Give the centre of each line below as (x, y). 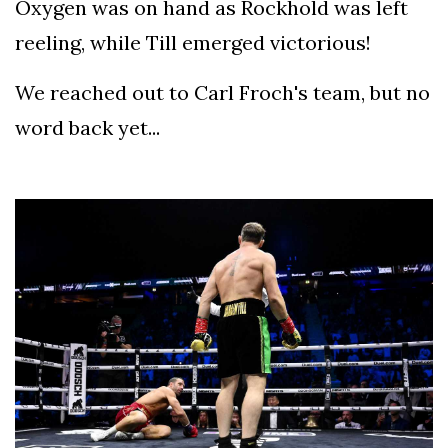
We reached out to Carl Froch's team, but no (222, 93)
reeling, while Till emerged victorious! (193, 43)
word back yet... (87, 128)
